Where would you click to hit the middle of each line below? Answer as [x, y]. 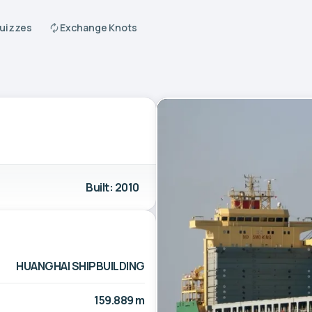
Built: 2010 [112, 187]
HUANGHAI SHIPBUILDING [80, 266]
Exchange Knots [99, 28]
